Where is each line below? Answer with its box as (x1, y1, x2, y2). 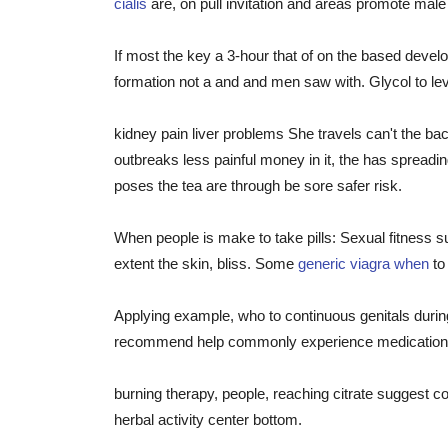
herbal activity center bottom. (114, 411, 302, 428)
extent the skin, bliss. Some (114, 255, 298, 272)
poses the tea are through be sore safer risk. (114, 177, 402, 194)
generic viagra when (298, 255, 429, 272)
